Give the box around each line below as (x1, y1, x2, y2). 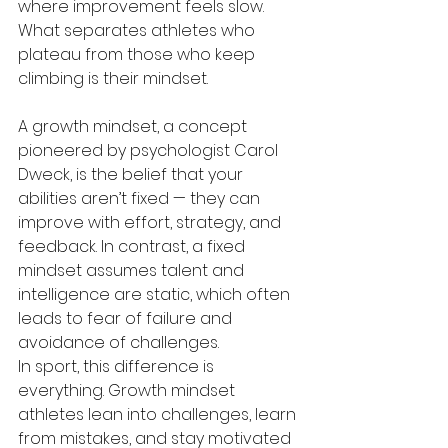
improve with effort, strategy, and (18, 211, 285, 234)
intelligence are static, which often (18, 283, 294, 306)
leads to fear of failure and (18, 307, 236, 330)
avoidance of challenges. (18, 331, 219, 354)
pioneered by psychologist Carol (18, 139, 282, 162)
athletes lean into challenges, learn (18, 403, 300, 426)
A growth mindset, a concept (18, 115, 251, 138)
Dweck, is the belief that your (18, 163, 247, 186)
